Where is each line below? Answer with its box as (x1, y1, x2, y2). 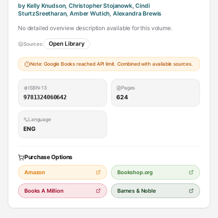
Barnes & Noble (117, 187, 156, 194)
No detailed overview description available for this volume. (18, 24, 172, 32)
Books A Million (24, 187, 64, 194)
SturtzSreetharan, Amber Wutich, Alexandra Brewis (18, 10, 162, 17)
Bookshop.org (117, 169, 153, 176)
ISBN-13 (28, 85, 47, 91)
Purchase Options (24, 153, 73, 161)
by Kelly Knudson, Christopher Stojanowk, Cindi (18, 2, 150, 9)
